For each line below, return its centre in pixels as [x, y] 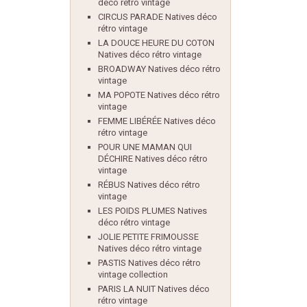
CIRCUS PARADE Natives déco [158, 17]
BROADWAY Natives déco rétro [159, 69]
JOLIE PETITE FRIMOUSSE [148, 237]
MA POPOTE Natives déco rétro [159, 95]
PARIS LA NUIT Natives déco [154, 289]
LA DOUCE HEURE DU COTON [156, 43]
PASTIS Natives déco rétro [149, 263]
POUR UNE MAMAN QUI [145, 147]
